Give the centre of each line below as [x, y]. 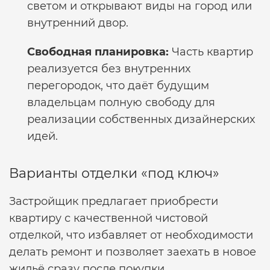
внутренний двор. [78, 23]
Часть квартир [211, 52]
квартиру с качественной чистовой [108, 218]
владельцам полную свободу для [121, 102]
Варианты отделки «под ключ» [114, 173]
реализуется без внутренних [109, 69]
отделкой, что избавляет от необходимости [131, 235]
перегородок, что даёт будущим [118, 86]
